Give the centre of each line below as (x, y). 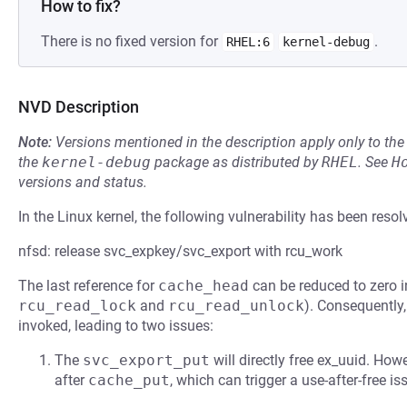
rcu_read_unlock (236, 306)
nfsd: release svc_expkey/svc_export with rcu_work (180, 251)
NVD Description (79, 107)
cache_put (129, 380)
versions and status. (83, 182)
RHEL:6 (248, 42)
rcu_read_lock (77, 306)
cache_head (203, 286)
